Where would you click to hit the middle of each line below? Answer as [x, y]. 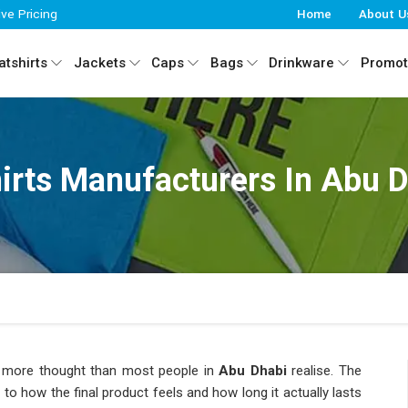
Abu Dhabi [255, 371]
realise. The [327, 371]
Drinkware [302, 63]
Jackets [99, 63]
